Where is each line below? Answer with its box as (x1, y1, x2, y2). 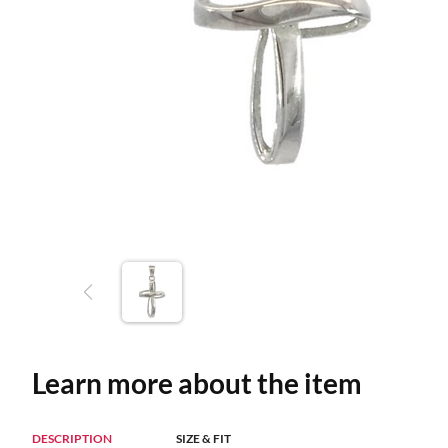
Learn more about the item (32, 366, 362, 400)
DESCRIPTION (32, 431, 112, 446)
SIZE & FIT (176, 431, 231, 446)
